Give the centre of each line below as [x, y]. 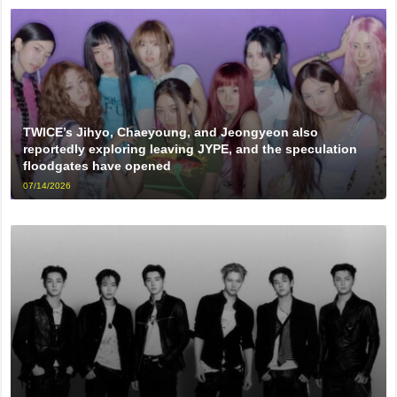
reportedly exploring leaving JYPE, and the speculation [191, 149]
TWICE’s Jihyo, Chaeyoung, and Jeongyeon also [171, 132]
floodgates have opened [97, 166]
